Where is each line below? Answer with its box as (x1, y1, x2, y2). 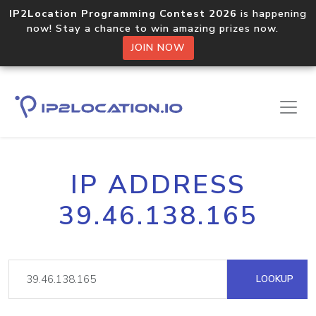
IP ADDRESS (71, 167, 245, 202)
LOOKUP (253, 272, 293, 286)
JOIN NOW (130, 41, 186, 54)
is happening (237, 6, 307, 20)
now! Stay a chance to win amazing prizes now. (27, 21, 289, 35)
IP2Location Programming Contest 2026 (9, 6, 237, 20)
